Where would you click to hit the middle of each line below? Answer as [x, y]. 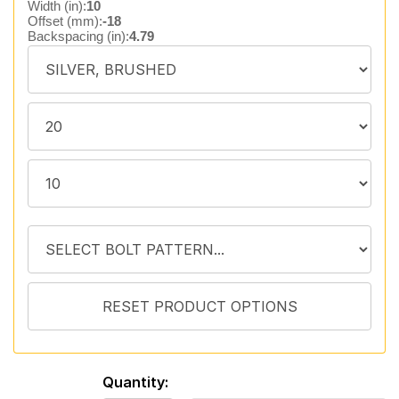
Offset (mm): [65, 21]
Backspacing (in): [78, 36]
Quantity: [135, 382]
